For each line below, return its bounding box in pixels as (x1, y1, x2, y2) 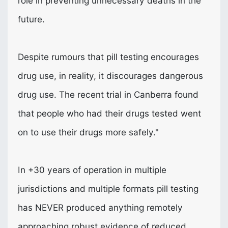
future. (18, 13, 45, 24)
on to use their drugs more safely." (18, 126, 159, 137)
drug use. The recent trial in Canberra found (18, 89, 198, 100)
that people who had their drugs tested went (18, 107, 201, 119)
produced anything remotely (64, 202, 183, 213)
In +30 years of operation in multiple (18, 164, 166, 175)
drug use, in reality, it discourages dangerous (18, 70, 203, 81)
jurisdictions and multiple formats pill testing (18, 183, 198, 194)
